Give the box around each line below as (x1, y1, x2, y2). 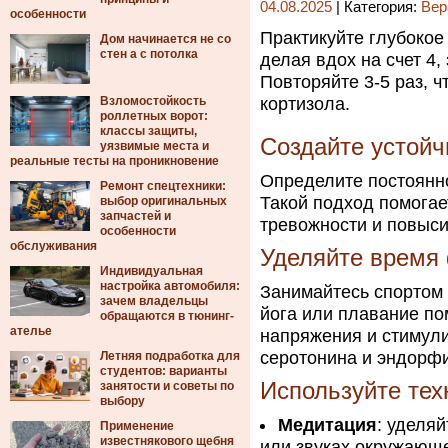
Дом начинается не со (100, 32, 231, 46)
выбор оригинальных (100, 194, 227, 208)
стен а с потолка (100, 47, 198, 61)
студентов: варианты (100, 364, 227, 378)
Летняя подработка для (100, 349, 240, 363)
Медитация (278, 415, 377, 435)
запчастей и (100, 209, 171, 223)
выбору (100, 394, 145, 408)
